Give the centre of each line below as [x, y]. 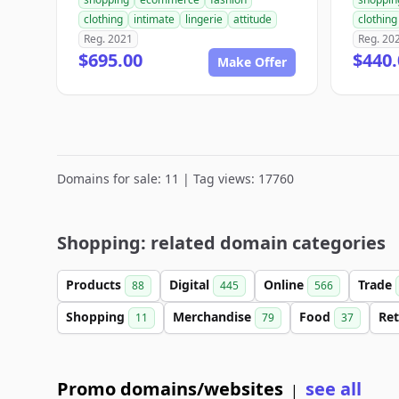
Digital [191, 285]
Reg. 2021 [108, 39]
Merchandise [214, 317]
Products [95, 285]
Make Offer [252, 62]
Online [285, 285]
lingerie [204, 19]
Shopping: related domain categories [221, 243]
